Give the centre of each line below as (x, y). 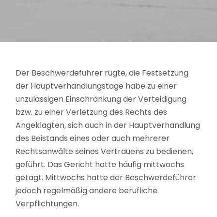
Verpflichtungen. (47, 204)
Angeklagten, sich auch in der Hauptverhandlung (108, 125)
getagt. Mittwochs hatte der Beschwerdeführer (106, 178)
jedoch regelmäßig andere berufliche (86, 191)
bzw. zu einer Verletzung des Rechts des (91, 112)
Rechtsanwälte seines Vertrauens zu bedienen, (104, 152)
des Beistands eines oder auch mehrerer (93, 139)
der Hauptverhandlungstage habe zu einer (96, 86)
